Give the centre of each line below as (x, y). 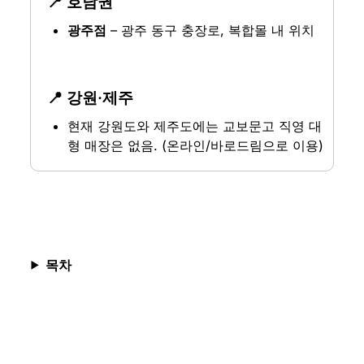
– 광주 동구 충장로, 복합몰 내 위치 (211, 30)
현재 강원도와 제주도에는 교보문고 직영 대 (195, 126)
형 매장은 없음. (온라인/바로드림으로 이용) (196, 146)
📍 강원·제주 (90, 98)
